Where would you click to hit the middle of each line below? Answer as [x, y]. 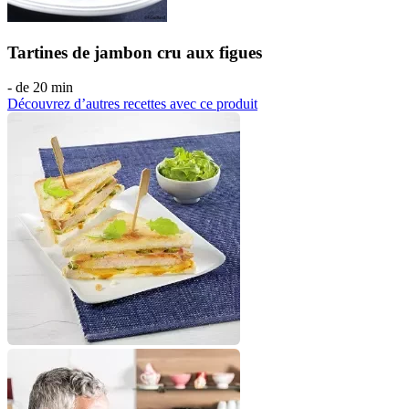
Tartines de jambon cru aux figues [135, 52]
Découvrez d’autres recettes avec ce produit [132, 104]
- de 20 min [40, 88]
